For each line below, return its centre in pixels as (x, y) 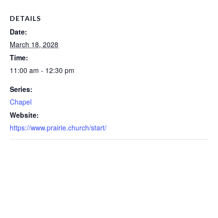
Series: (21, 89)
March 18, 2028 (34, 44)
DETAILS (25, 18)
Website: (24, 115)
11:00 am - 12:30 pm (42, 70)
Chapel (21, 101)
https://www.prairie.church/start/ (58, 127)
